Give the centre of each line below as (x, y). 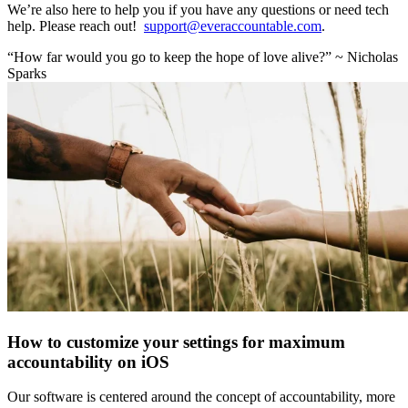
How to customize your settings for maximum (176, 342)
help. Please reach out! (76, 25)
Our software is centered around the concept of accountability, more (201, 397)
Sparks (27, 73)
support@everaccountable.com (233, 25)
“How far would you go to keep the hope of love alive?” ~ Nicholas (203, 56)
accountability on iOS (88, 362)
